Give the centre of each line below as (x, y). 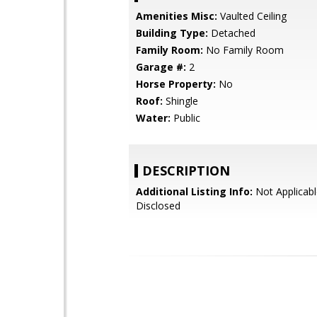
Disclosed (158, 206)
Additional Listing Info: (194, 191)
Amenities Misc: (177, 16)
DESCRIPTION (186, 171)
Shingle (180, 101)
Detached (232, 33)
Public (185, 118)
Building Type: (172, 33)
